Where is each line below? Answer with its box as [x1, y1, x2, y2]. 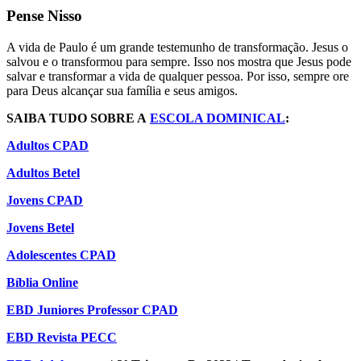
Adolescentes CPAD [6, 248, 116, 263]
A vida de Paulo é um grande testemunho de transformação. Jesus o [6, 40, 348, 55]
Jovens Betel [6, 221, 74, 235]
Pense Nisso [6, 7, 82, 25]
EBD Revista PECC [6, 330, 117, 345]
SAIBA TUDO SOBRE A [6, 111, 150, 126]
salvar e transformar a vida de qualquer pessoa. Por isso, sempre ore [6, 69, 349, 84]
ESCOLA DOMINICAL [150, 111, 285, 126]
